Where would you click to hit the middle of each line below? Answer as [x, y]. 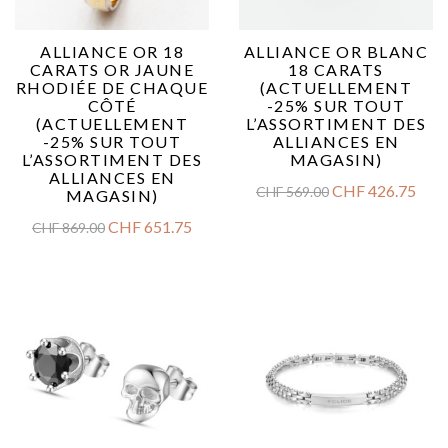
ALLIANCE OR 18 [112, 51]
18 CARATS [336, 69]
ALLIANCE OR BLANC [336, 51]
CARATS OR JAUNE [112, 69]
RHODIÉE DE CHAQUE [112, 87]
